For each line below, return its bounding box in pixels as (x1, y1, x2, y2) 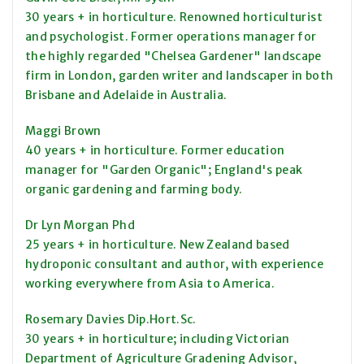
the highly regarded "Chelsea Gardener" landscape (25, 49, 322, 64)
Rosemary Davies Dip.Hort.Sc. (25, 312, 197, 327)
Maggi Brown (25, 123, 102, 139)
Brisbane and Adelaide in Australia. (25, 88, 227, 103)
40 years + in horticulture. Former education (25, 143, 285, 158)
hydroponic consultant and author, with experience (25, 257, 324, 272)
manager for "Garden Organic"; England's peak (25, 162, 303, 178)
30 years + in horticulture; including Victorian (25, 331, 290, 347)
